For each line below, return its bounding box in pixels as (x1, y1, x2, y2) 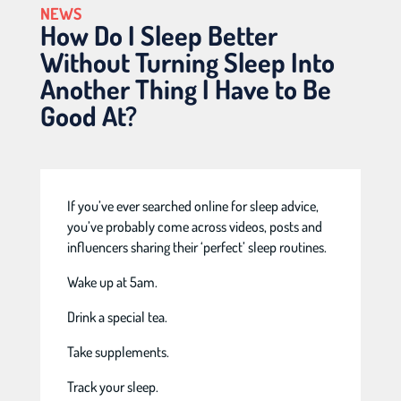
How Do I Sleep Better (39, 18, 277, 52)
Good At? (39, 98, 137, 132)
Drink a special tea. (66, 308, 167, 326)
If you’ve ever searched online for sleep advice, (66, 197, 319, 215)
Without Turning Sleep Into (39, 45, 335, 79)
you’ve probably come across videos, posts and (66, 218, 322, 235)
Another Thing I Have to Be (39, 72, 331, 106)
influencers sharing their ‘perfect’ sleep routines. (66, 238, 327, 256)
